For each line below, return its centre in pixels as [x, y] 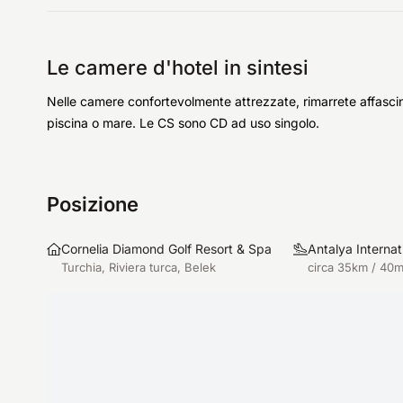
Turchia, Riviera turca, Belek [139, 267]
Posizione [93, 204]
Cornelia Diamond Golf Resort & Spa [166, 249]
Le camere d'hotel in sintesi [178, 67]
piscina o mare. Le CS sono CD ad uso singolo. [183, 123]
